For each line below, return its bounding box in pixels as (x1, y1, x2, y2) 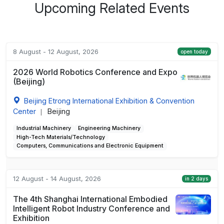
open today (180, 48, 208, 54)
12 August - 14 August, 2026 (12, 174, 101, 182)
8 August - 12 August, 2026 (12, 47, 98, 55)
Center (12, 106, 36, 115)
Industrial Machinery (16, 125, 71, 132)
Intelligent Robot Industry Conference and (12, 203, 170, 213)
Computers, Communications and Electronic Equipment (16, 142, 163, 149)
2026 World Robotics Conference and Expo (12, 66, 177, 77)
